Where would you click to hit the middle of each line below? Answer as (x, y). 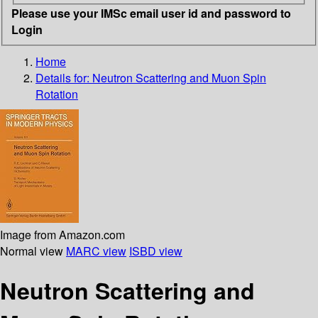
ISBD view (156, 251)
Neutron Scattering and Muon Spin (179, 77)
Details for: (64, 77)
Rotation (57, 94)
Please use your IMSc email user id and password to (151, 13)
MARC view (96, 251)
